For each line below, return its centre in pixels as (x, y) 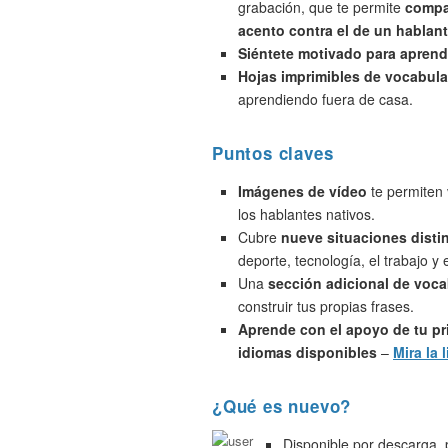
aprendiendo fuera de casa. (325, 99)
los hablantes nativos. (306, 214)
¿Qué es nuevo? (282, 406)
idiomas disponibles (307, 352)
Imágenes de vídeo (302, 191)
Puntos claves (273, 153)
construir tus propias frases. (326, 306)
